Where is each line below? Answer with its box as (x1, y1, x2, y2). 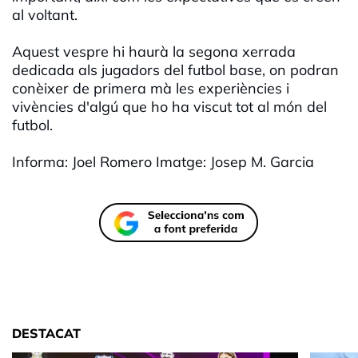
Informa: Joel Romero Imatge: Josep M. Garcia (12, 153, 314, 172)
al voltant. (12, 6, 78, 25)
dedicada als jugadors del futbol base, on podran (12, 61, 339, 80)
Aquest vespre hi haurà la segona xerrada (12, 42, 296, 62)
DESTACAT (12, 325, 81, 342)
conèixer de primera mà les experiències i (12, 79, 289, 98)
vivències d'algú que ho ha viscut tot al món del (12, 97, 327, 117)
